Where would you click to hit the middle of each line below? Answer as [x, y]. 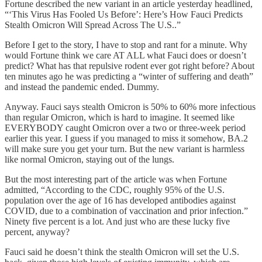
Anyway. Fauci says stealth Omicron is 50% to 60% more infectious [130, 106]
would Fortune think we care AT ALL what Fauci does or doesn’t [125, 55]
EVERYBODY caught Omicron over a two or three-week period [125, 127]
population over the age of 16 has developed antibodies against [120, 200]
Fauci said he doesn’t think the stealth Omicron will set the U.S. [122, 251]
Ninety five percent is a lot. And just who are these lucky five [117, 221]
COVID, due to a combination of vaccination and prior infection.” [126, 211]
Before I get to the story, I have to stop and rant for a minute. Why [126, 44]
